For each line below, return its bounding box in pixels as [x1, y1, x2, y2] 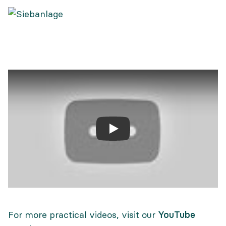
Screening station [113, 127, 188, 139]
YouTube [158, 209, 195, 220]
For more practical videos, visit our [8, 209, 158, 220]
